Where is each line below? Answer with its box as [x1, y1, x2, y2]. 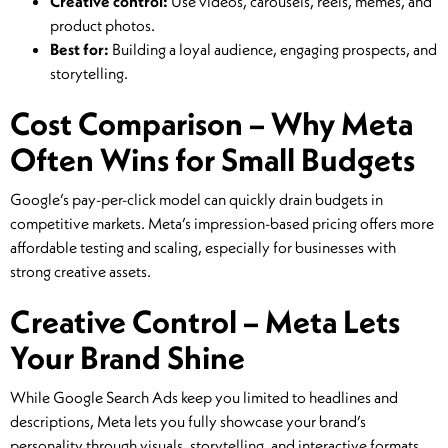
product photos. [50, 15, 155, 36]
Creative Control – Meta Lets [10, 301, 400, 342]
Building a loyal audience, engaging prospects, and [109, 39, 437, 60]
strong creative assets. [10, 261, 151, 282]
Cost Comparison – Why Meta [10, 103, 413, 144]
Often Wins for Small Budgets [10, 139, 415, 180]
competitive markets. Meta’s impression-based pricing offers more [10, 213, 434, 234]
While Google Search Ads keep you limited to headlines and [10, 387, 398, 408]
